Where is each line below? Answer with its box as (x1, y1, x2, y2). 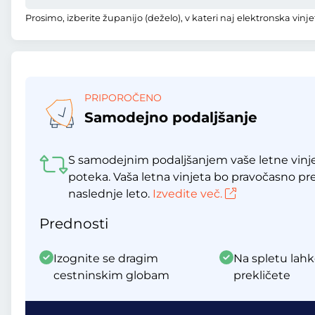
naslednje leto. (67, 187, 153, 200)
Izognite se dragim (53, 252, 158, 265)
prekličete (233, 269, 290, 282)
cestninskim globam (53, 269, 169, 282)
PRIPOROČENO (84, 91, 162, 104)
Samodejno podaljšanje (84, 109, 257, 126)
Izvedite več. (152, 187, 222, 200)
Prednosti (39, 215, 108, 232)
